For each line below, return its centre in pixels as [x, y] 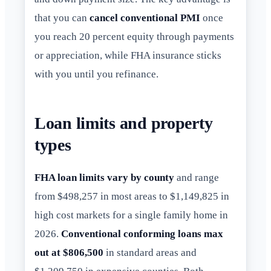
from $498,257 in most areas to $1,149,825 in [132, 197]
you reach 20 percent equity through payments [134, 37]
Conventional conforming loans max [142, 234]
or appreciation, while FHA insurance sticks [128, 56]
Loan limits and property [124, 123]
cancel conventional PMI [145, 18]
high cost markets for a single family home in [131, 215]
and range [197, 178]
